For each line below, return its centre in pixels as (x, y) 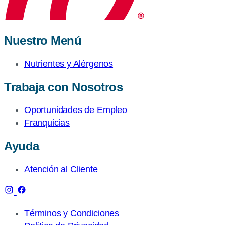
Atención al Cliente (61, 170)
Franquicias (47, 123)
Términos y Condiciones (72, 214)
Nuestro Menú (43, 40)
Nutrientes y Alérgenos (69, 64)
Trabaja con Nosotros (64, 87)
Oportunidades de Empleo (76, 110)
